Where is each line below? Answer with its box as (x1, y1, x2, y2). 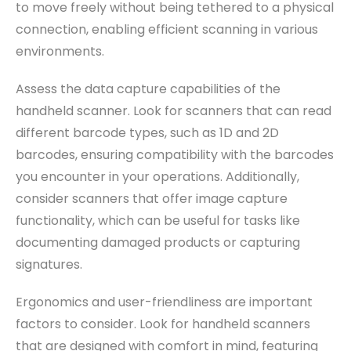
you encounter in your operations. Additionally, (16, 167, 299, 186)
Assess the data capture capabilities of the (16, 79, 280, 98)
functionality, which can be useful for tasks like (16, 211, 300, 230)
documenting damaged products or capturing (16, 233, 300, 251)
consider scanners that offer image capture (16, 189, 288, 208)
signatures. (16, 255, 82, 273)
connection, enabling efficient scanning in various (16, 20, 318, 38)
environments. (16, 42, 104, 60)
